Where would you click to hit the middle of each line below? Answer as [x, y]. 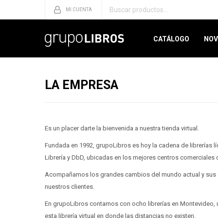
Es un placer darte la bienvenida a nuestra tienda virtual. [122, 128]
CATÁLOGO [172, 39]
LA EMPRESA [82, 85]
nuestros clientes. [70, 187]
